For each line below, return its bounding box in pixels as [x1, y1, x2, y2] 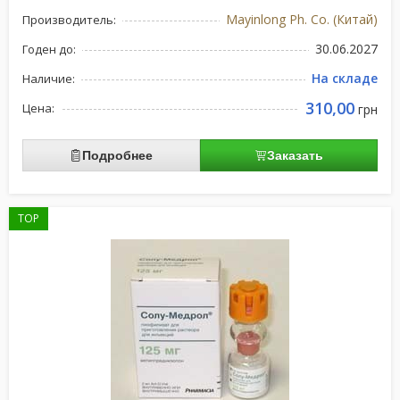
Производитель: [22, 12, 116, 28]
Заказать [267, 148, 323, 162]
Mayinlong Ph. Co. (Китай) [226, 11, 378, 28]
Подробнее [82, 148, 153, 162]
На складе [312, 70, 378, 87]
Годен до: [22, 41, 76, 57]
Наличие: [22, 71, 75, 87]
